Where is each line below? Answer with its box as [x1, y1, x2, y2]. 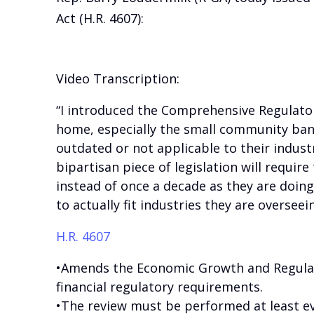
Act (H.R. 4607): [56, 10, 144, 27]
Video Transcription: [56, 70, 179, 88]
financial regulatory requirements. [56, 278, 263, 296]
